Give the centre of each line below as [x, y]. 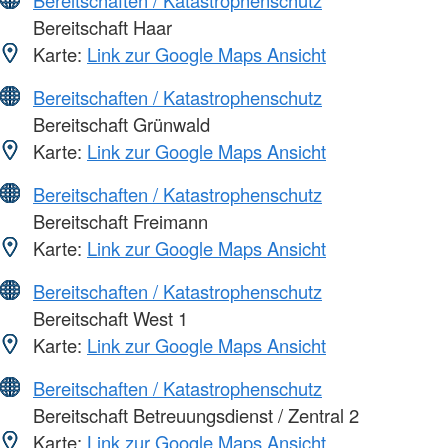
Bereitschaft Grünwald [119, 123]
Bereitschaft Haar [100, 26]
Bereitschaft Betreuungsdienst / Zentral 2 [193, 414]
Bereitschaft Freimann [118, 220]
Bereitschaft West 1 [108, 317]
